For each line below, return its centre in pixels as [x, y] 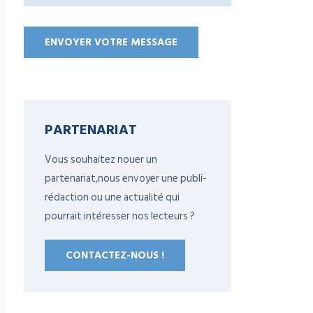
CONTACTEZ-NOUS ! [115, 255]
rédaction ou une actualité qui [112, 197]
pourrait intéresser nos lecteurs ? [120, 216]
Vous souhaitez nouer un [101, 160]
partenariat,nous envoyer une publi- [126, 179]
